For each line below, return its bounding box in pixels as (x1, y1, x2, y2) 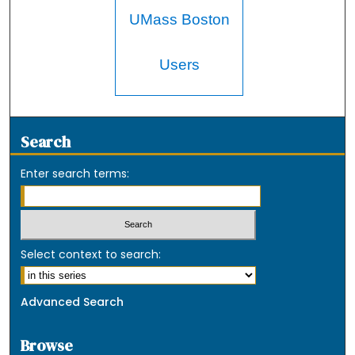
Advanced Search (21, 294, 124, 311)
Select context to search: (21, 246, 162, 263)
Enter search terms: (21, 165, 130, 181)
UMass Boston (128, 10, 230, 28)
